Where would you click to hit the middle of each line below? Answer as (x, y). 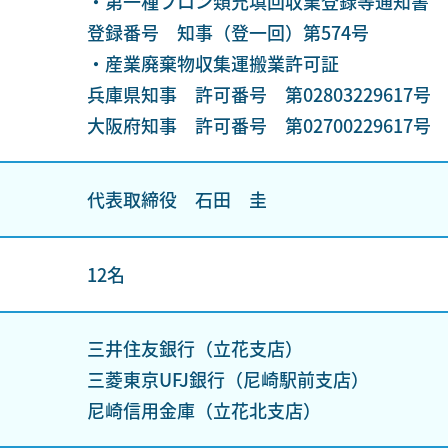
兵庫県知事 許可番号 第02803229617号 (258, 94)
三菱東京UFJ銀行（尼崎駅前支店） (227, 379)
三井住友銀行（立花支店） (194, 348)
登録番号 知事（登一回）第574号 (227, 32)
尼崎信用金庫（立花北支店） (203, 410)
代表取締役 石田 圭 (176, 199)
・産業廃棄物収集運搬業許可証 (212, 63)
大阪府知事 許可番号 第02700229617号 (258, 125)
